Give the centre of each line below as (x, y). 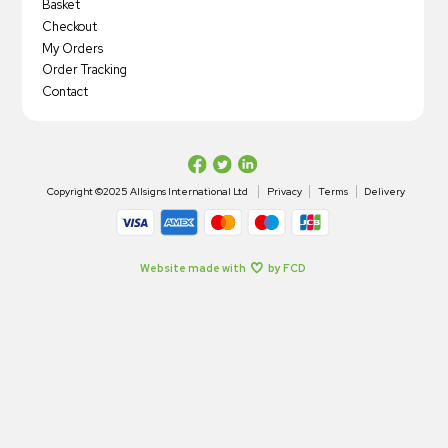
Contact (65, 92)
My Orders (73, 48)
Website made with (192, 267)
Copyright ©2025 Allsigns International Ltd (148, 192)
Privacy (284, 192)
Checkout (70, 26)
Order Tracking (85, 70)
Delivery (385, 192)
